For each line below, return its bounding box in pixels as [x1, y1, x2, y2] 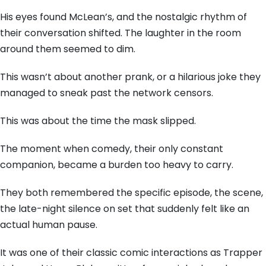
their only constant [132, 142, 223, 156]
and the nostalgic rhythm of [114, 10, 247, 24]
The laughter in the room [122, 26, 241, 40]
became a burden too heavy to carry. [55, 158, 233, 172]
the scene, [212, 186, 263, 199]
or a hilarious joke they [154, 70, 261, 84]
